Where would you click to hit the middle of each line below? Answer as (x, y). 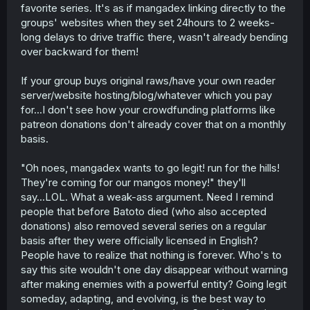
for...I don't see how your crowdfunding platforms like (148, 109)
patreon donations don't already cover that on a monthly (153, 124)
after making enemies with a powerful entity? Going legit (154, 284)
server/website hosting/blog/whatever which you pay (146, 95)
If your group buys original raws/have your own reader (148, 80)
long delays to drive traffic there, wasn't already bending (154, 37)
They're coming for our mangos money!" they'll (133, 182)
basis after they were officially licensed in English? (139, 240)
